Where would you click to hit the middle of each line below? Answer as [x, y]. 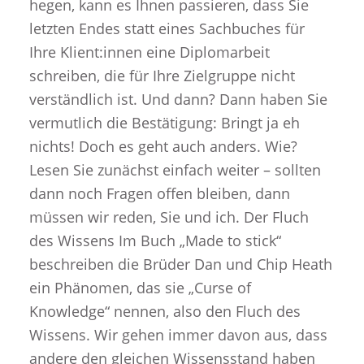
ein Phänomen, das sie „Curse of [140, 288]
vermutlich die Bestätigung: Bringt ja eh [164, 123]
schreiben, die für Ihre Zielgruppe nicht [162, 76]
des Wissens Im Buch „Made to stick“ [155, 241]
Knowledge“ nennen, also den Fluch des [165, 312]
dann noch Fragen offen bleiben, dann [159, 194]
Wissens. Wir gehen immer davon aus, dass [178, 335]
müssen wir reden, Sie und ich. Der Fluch [169, 217]
